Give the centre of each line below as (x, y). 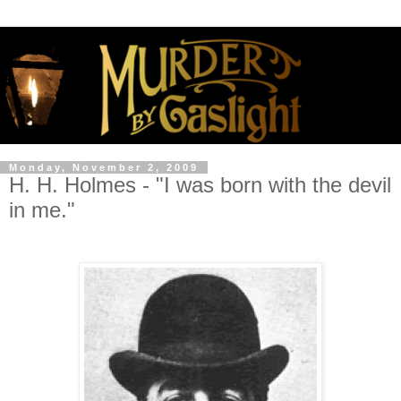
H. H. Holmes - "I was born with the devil (200, 185)
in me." (42, 210)
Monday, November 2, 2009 (104, 168)
